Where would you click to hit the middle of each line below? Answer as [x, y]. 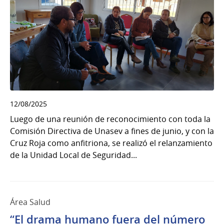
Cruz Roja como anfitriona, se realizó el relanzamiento [111, 143]
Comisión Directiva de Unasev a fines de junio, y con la [112, 131]
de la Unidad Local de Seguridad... [73, 155]
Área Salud [30, 202]
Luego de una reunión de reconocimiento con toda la [110, 119]
